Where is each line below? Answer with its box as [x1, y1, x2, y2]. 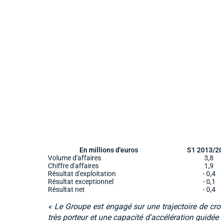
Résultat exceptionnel [48, 177, 113, 185]
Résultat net [48, 185, 85, 193]
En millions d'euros [79, 146, 138, 154]
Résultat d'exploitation [48, 169, 116, 178]
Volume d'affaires [48, 153, 101, 162]
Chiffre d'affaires [48, 161, 99, 170]
